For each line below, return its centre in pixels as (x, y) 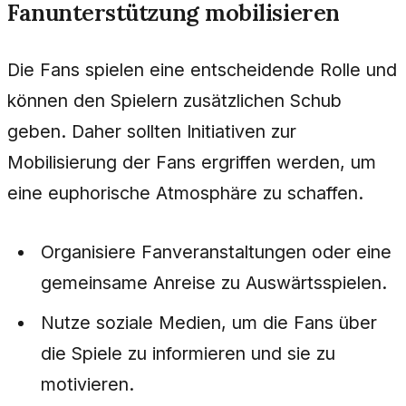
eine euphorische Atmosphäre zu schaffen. (185, 193)
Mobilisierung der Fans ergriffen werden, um (192, 163)
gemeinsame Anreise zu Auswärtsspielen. (214, 283)
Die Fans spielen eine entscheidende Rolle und (202, 70)
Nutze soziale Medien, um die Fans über (209, 323)
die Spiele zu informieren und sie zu (188, 354)
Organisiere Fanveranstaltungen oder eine (217, 252)
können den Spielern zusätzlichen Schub (174, 101)
